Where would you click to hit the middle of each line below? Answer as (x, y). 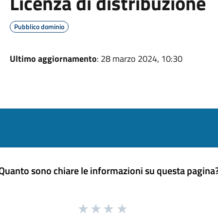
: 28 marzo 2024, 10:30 (139, 59)
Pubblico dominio (39, 27)
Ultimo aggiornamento (53, 59)
